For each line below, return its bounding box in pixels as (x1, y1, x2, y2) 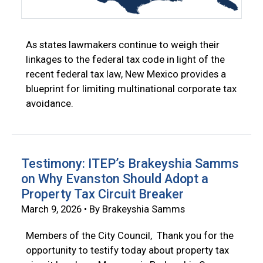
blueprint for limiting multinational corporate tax (26, 83, 237, 95)
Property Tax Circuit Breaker (21, 187, 184, 202)
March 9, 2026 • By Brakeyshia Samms (21, 203, 185, 215)
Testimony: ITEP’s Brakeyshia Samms (21, 156, 239, 171)
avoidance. (26, 97, 73, 110)
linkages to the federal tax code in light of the (26, 53, 225, 66)
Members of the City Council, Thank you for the (26, 230, 234, 242)
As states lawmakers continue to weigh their (26, 39, 220, 51)
